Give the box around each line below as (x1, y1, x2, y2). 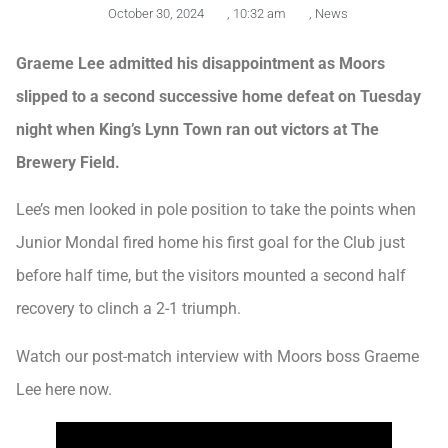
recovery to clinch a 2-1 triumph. (16, 299, 241, 319)
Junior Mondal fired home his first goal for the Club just (16, 233, 405, 253)
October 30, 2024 (108, 5, 204, 21)
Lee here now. (16, 379, 112, 399)
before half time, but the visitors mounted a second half (16, 266, 406, 286)
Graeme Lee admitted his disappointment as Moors (16, 53, 385, 73)
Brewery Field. (16, 152, 120, 172)
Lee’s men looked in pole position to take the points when (16, 200, 416, 220)
